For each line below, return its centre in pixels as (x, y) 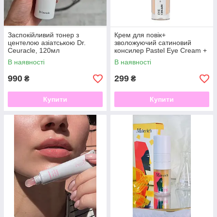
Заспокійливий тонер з (43, 35)
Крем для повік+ (140, 35)
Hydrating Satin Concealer (155, 58)
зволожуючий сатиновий (153, 43)
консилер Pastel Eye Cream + (161, 51)
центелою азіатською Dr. (47, 43)
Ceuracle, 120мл (34, 51)
